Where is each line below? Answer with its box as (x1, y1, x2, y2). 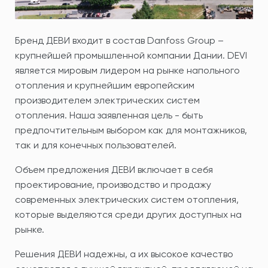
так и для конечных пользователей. (15, 139, 176, 151)
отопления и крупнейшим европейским (15, 79, 194, 91)
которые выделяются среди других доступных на (15, 208, 242, 220)
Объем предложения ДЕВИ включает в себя (15, 163, 213, 175)
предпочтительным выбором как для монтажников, (15, 124, 247, 136)
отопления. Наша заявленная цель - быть (15, 109, 203, 121)
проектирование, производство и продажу (15, 178, 211, 190)
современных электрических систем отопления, (15, 193, 239, 205)
